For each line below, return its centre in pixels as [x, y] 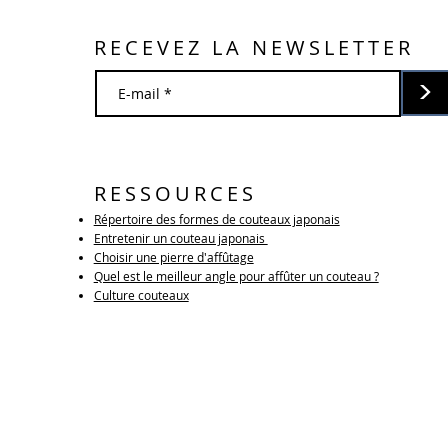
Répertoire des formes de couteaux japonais [216, 219]
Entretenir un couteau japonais [180, 238]
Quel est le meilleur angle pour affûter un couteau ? [236, 276]
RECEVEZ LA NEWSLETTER [253, 48]
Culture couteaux [141, 295]
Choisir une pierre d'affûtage [173, 257]
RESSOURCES [175, 194]
